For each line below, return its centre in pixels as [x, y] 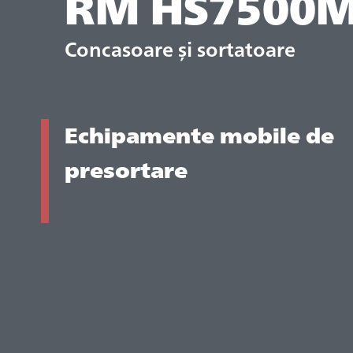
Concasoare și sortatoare [180, 48]
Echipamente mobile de [199, 134]
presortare [126, 168]
